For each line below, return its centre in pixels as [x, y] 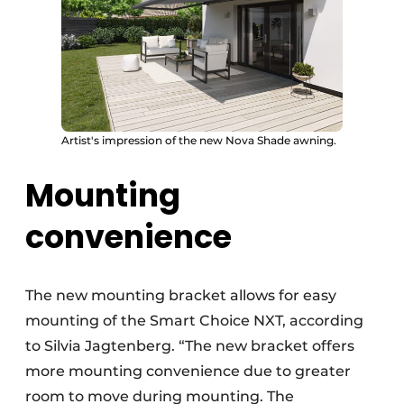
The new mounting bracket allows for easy [181, 296]
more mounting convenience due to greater [188, 372]
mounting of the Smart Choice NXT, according [194, 321]
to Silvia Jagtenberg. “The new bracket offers [190, 346]
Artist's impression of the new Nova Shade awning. [199, 140]
